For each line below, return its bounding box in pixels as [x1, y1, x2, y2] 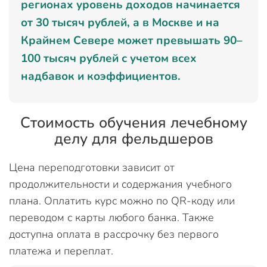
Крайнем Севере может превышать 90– [21, 33, 243, 48]
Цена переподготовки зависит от [9, 160, 175, 175]
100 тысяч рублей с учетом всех [21, 51, 197, 66]
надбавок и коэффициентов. [21, 69, 181, 84]
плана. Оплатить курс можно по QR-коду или [9, 194, 235, 208]
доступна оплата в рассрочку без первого [9, 227, 219, 241]
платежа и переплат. [9, 244, 113, 258]
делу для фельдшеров [54, 129, 213, 149]
